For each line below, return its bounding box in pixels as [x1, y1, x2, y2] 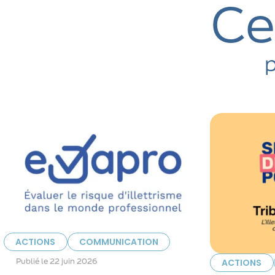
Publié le [16, 256, 50, 267]
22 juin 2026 [50, 256, 98, 267]
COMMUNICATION [79, 236, 158, 249]
